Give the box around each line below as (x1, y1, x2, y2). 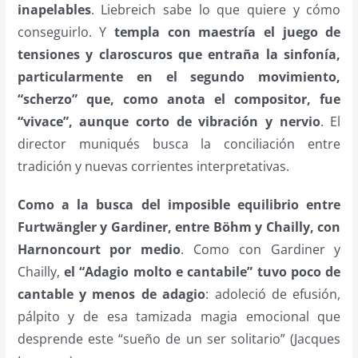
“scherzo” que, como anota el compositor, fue (17, 89, 341, 108)
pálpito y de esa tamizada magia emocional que (17, 307, 341, 325)
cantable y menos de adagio (17, 284, 206, 303)
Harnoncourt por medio (17, 240, 181, 258)
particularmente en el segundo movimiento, (17, 67, 341, 86)
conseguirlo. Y (17, 22, 114, 41)
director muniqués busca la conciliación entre (17, 134, 341, 153)
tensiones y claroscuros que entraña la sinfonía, (17, 45, 341, 63)
